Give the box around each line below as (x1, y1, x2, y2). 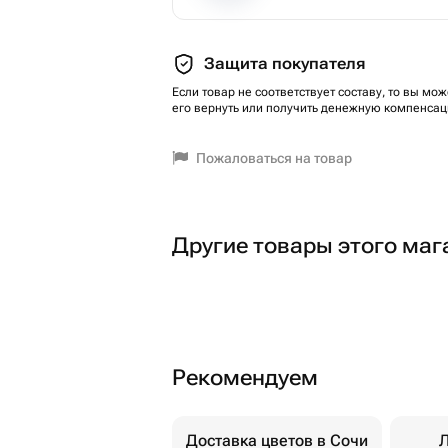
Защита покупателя (204, 54, 365, 73)
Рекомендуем (172, 365, 318, 390)
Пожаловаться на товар (196, 150, 352, 166)
